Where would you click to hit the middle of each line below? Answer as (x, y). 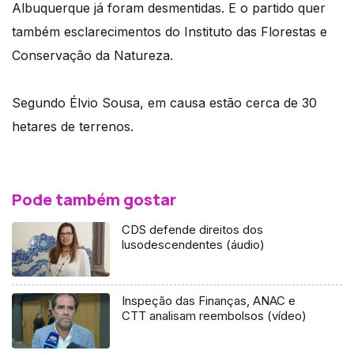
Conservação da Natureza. (92, 55)
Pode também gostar (94, 199)
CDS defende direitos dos (193, 229)
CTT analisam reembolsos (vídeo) (215, 316)
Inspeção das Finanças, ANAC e (209, 301)
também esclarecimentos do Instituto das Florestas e (169, 31)
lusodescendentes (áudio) (194, 244)
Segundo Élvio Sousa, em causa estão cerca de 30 (164, 102)
